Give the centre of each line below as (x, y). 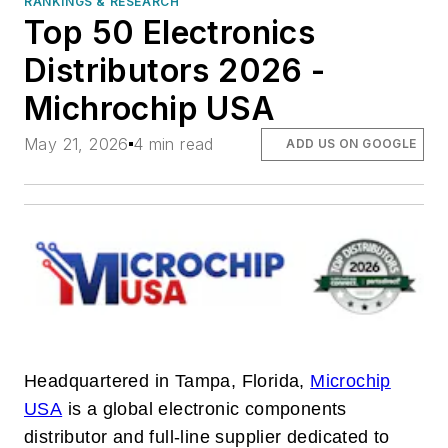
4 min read (173, 144)
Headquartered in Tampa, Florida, (167, 381)
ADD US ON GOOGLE (351, 144)
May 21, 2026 (76, 144)
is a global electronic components (204, 409)
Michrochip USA (150, 109)
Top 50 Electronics (170, 33)
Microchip (350, 381)
